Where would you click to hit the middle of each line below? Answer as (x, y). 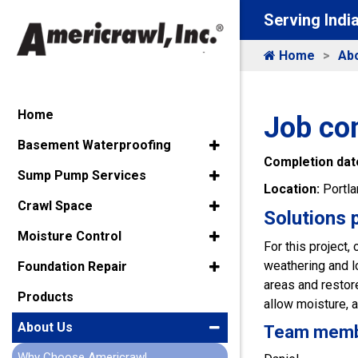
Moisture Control (70, 237)
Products (46, 297)
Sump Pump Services (82, 176)
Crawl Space (55, 206)
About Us (45, 328)
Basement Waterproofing (94, 145)
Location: (293, 189)
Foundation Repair (72, 267)
